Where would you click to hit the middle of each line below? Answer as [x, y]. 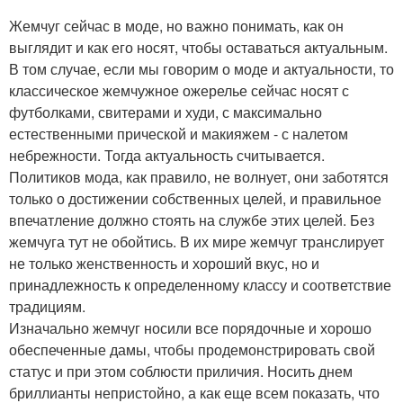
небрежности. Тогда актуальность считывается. [167, 155]
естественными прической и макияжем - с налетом [179, 133]
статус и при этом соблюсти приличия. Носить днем [181, 371]
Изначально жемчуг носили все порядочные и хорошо [190, 327]
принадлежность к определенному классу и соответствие [200, 284]
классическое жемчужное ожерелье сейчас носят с [179, 90]
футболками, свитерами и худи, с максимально [166, 112]
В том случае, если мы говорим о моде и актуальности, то [201, 68]
